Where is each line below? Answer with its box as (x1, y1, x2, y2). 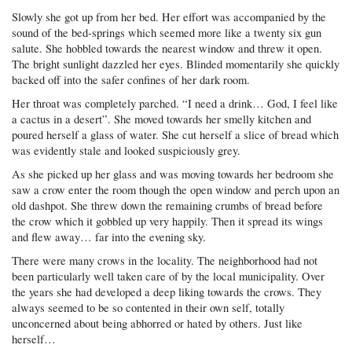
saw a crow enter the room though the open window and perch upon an (12, 181, 340, 197)
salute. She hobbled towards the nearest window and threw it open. (12, 40, 323, 56)
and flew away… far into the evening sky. (12, 229, 207, 244)
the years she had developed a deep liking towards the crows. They (12, 284, 322, 299)
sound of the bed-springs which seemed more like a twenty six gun (12, 24, 322, 40)
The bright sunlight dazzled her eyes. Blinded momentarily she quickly (12, 56, 340, 71)
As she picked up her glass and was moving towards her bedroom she (12, 166, 335, 181)
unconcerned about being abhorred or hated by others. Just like (12, 315, 303, 331)
